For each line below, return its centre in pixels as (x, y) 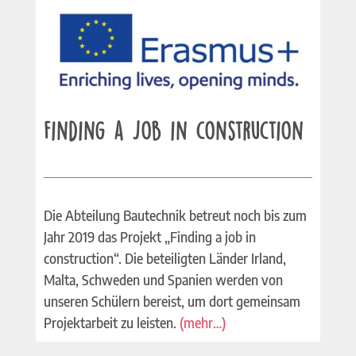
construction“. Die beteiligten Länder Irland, (164, 258)
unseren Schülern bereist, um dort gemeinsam (172, 301)
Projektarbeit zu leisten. (111, 322)
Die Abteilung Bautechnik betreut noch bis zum (175, 215)
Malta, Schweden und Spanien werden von (163, 279)
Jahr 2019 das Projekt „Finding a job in (149, 236)
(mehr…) (202, 322)
